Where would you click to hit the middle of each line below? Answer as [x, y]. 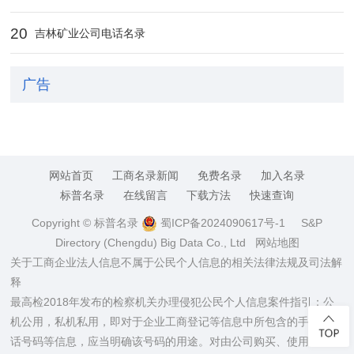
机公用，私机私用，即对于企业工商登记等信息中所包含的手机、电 [177, 321]
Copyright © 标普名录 [87, 222]
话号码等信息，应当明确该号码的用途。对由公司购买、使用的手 [171, 341]
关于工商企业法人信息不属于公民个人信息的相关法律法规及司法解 [177, 262]
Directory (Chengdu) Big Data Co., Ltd [155, 242]
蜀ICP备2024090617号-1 [221, 222]
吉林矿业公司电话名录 [89, 33]
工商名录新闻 [145, 175]
